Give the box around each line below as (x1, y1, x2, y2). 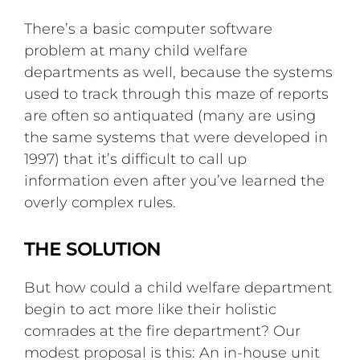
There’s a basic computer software (24, 19, 273, 38)
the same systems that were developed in (24, 128, 329, 146)
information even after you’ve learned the (24, 171, 325, 190)
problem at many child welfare (24, 41, 248, 59)
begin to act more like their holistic (24, 300, 277, 318)
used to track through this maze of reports (24, 84, 329, 103)
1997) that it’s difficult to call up (24, 149, 247, 168)
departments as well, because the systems (24, 63, 333, 81)
